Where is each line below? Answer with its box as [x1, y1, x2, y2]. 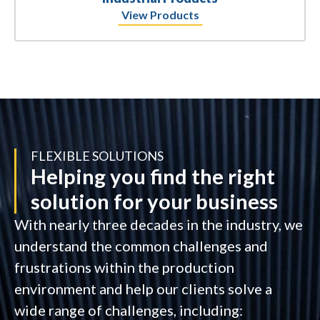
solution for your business [31, 189, 278, 214]
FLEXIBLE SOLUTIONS [31, 148, 164, 164]
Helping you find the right [31, 164, 275, 189]
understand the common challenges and [14, 237, 268, 255]
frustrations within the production [14, 259, 234, 276]
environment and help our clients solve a [14, 280, 272, 298]
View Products [121, 8, 199, 22]
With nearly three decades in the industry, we [14, 216, 303, 234]
